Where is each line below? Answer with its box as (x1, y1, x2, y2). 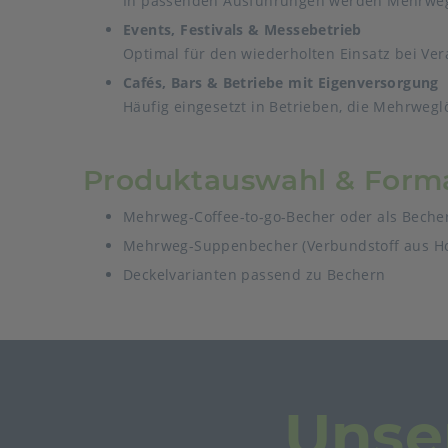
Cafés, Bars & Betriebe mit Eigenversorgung (123, 73, 439, 92)
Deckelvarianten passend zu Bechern (123, 265, 386, 284)
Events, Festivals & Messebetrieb (123, 20, 362, 39)
